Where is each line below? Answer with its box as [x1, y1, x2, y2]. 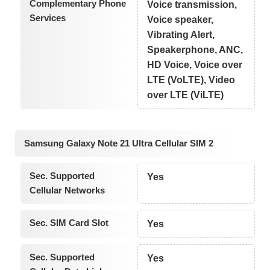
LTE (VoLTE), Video [147, 74, 236, 85]
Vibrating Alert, [147, 29, 215, 40]
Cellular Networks [29, 185, 105, 196]
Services [29, 12, 66, 23]
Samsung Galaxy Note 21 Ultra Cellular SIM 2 [24, 138, 213, 149]
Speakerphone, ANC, [147, 44, 243, 55]
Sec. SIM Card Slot [29, 218, 108, 228]
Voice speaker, [147, 14, 214, 25]
